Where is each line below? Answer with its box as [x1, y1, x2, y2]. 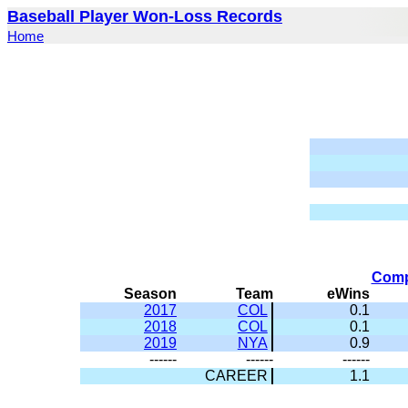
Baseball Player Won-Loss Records [7, 7, 282, 25]
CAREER [204, 368, 268, 383]
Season [124, 286, 177, 301]
